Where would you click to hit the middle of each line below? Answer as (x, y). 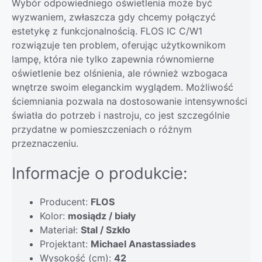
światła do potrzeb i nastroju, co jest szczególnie (121, 115)
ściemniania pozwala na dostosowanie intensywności (130, 101)
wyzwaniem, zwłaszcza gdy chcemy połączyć (114, 17)
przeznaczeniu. (45, 143)
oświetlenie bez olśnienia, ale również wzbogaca (120, 73)
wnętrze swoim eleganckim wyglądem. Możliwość (123, 87)
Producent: (65, 201)
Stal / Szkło (106, 230)
